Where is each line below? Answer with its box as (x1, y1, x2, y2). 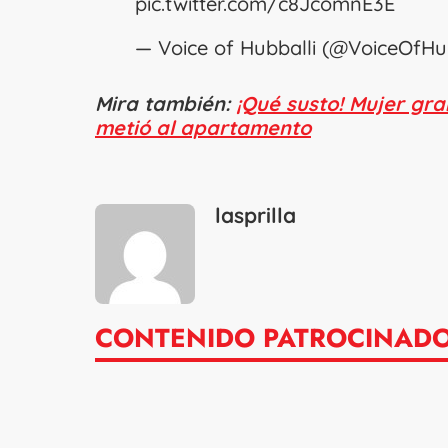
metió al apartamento (95, 115, 311, 141)
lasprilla (215, 202, 296, 229)
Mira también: (95, 91, 236, 117)
